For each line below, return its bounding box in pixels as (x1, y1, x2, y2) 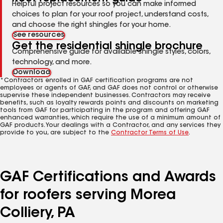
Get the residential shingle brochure (12, 41, 203, 52)
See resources (13, 32, 64, 39)
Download (13, 69, 50, 76)
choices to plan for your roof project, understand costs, (12, 11, 208, 18)
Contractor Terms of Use (111, 130, 189, 136)
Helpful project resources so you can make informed (12, 1, 196, 8)
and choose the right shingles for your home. (12, 22, 171, 29)
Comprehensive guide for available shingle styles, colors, (12, 49, 210, 56)
